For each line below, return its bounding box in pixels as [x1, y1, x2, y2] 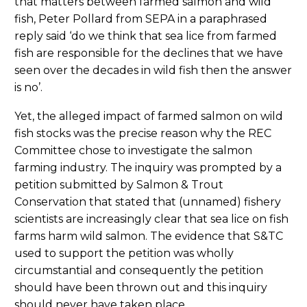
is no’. [14, 80, 42, 94]
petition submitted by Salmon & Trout [14, 178, 223, 192]
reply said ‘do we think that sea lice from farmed [14, 29, 277, 42]
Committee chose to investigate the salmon [14, 144, 252, 158]
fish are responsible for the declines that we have [14, 46, 283, 60]
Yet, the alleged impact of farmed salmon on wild [14, 110, 283, 123]
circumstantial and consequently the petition [14, 264, 263, 278]
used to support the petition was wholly [14, 247, 234, 260]
